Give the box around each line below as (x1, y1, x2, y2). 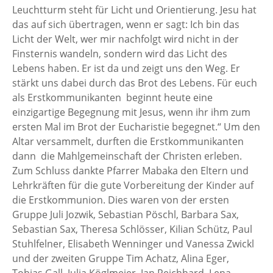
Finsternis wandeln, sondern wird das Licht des (12, 46, 227, 60)
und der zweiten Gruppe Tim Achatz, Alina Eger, (12, 251, 229, 265)
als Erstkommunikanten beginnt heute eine (12, 90, 213, 104)
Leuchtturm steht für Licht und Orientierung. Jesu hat (12, 2, 257, 16)
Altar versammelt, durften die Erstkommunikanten (12, 134, 244, 148)
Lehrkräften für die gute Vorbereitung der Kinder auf (12, 178, 253, 192)
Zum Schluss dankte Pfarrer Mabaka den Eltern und (12, 163, 249, 177)
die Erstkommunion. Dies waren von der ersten (12, 193, 229, 207)
